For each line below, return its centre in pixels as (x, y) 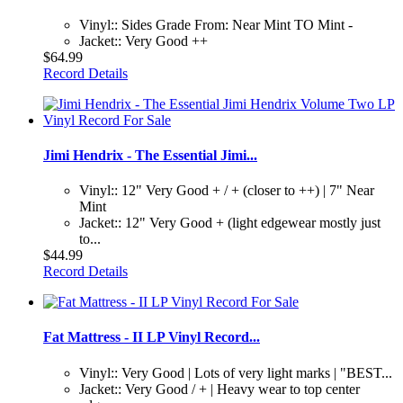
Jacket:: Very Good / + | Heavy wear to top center (219, 389)
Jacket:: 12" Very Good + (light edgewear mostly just (230, 223)
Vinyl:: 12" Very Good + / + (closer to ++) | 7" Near (227, 191)
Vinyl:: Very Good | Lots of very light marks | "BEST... (236, 372)
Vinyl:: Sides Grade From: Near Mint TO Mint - (216, 24)
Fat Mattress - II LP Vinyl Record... (152, 337)
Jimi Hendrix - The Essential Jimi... (150, 155)
